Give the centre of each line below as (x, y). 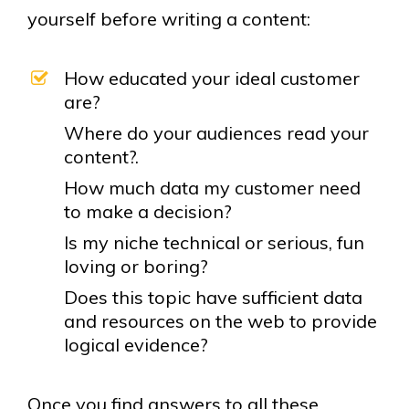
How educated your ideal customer (212, 78)
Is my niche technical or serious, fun (214, 242)
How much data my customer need (212, 188)
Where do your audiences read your (216, 133)
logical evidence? (141, 345)
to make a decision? (148, 211)
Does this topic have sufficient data (213, 297)
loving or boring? (136, 266)
